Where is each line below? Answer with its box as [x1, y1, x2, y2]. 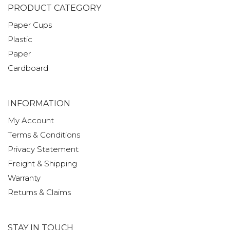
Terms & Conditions [8, 130, 80, 140]
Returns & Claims [8, 187, 71, 197]
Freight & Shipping [8, 159, 77, 168]
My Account [8, 116, 54, 125]
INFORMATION [8, 99, 70, 108]
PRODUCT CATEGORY [8, 3, 101, 13]
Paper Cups [8, 20, 52, 30]
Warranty [8, 173, 41, 183]
